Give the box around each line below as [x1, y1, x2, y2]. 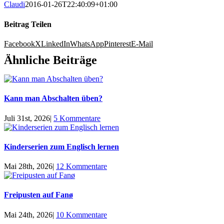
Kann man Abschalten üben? [4, 94, 102, 103]
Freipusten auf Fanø [4, 190, 73, 199]
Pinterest [104, 39, 131, 48]
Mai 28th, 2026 [4, 162, 52, 171]
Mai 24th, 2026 [4, 210, 52, 219]
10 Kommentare [56, 210, 107, 219]
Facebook [4, 39, 35, 48]
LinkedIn [41, 39, 70, 48]
